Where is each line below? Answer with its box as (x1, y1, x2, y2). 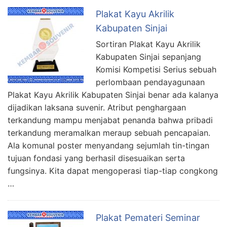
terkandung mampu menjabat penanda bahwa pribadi (8, 115, 213, 125)
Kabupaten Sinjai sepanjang (96, 51, 201, 62)
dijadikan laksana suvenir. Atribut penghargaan (8, 102, 186, 112)
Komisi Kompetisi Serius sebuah (96, 64, 216, 74)
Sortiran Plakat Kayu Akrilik (96, 39, 201, 49)
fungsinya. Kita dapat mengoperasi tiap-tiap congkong (8, 165, 218, 176)
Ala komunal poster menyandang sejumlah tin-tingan (8, 140, 209, 150)
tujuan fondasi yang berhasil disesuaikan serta (8, 153, 185, 163)
